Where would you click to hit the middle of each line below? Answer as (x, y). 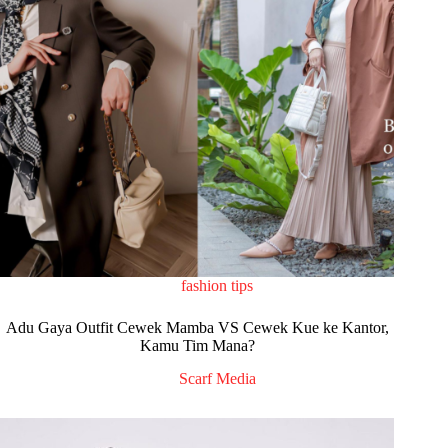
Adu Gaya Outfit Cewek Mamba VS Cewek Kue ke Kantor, (197, 327)
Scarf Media (217, 378)
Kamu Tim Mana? (197, 345)
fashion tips (217, 285)
